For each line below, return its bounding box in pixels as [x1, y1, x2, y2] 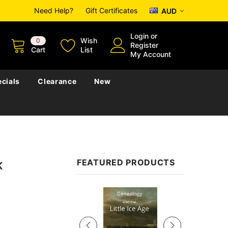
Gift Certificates [85, 6, 137, 15]
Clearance [38, 76, 77, 85]
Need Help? [34, 6, 73, 15]
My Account [130, 49, 171, 59]
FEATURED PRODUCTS [77, 157, 175, 167]
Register [130, 40, 158, 49]
